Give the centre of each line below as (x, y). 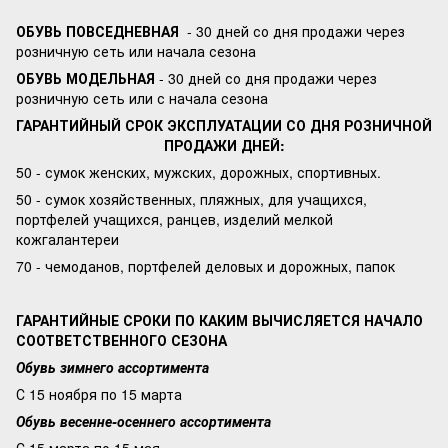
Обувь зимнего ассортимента (112, 367)
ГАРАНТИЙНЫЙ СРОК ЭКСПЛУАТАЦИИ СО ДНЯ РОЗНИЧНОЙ (224, 125)
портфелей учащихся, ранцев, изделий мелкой (174, 219)
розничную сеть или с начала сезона (142, 98)
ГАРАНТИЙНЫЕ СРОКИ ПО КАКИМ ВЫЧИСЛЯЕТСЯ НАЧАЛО (219, 320)
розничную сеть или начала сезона (136, 51)
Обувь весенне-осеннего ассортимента (143, 421)
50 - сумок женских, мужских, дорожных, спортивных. (198, 172)
